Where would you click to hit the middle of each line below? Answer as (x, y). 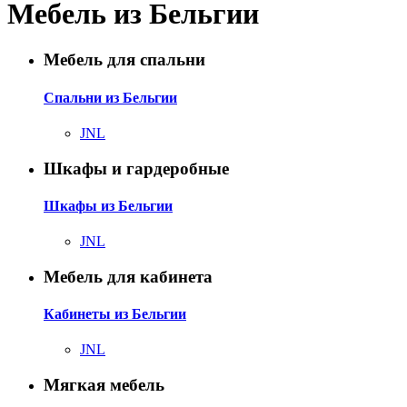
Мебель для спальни (124, 60)
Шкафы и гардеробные (136, 168)
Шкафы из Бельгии (108, 205)
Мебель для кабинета (128, 276)
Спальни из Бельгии (110, 97)
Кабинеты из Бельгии (115, 314)
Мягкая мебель (104, 385)
